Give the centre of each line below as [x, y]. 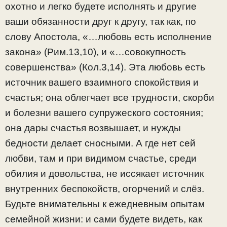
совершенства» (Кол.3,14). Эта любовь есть [105, 67]
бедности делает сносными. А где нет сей [100, 143]
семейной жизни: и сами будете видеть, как [104, 219]
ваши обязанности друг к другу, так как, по [101, 22]
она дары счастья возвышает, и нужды [93, 128]
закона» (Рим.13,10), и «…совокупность [96, 52]
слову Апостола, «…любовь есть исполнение [108, 37]
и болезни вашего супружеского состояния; [104, 113]
